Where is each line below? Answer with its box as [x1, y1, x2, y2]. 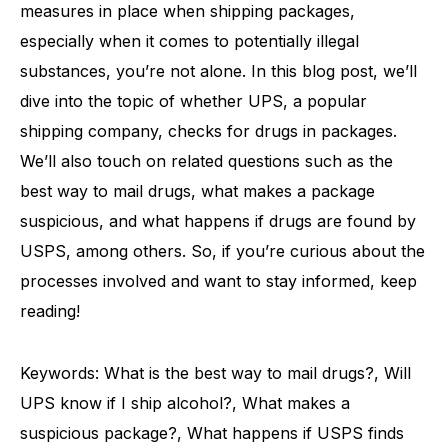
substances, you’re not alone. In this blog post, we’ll [20, 61, 417, 81]
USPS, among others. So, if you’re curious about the [20, 241, 425, 261]
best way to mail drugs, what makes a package [20, 181, 375, 201]
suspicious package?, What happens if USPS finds [20, 423, 404, 443]
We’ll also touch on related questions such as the [20, 151, 393, 171]
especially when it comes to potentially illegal [20, 31, 359, 51]
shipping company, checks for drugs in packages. [20, 121, 397, 141]
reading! [20, 301, 80, 321]
